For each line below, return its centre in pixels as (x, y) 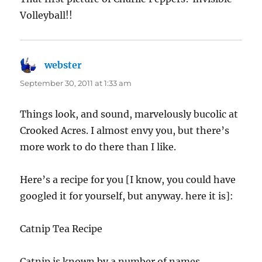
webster (63, 65)
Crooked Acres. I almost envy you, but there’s (125, 131)
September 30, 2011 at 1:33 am (76, 83)
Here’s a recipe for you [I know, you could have (128, 180)
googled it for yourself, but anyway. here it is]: (127, 196)
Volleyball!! (46, 15)
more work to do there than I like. (98, 147)
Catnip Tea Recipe (61, 229)
